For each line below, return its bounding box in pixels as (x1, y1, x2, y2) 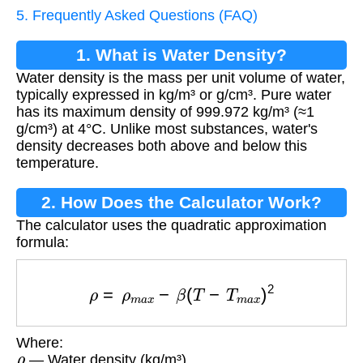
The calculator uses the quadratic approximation (16, 216, 327, 233)
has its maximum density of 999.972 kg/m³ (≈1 (16, 103, 314, 120)
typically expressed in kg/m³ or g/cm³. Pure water (16, 86, 331, 103)
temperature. (16, 154, 99, 171)
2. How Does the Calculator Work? (41, 192, 322, 211)
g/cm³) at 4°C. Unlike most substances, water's (16, 120, 318, 137)
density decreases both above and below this (16, 137, 307, 154)
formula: (16, 233, 69, 250)
